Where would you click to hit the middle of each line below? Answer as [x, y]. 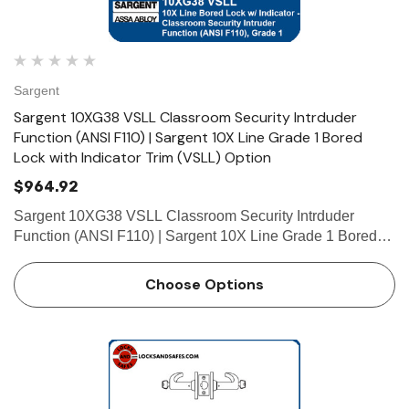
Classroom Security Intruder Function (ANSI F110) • [180, 277]
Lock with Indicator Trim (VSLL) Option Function [168, 257]
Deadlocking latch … [142, 297]
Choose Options [204, 285]
